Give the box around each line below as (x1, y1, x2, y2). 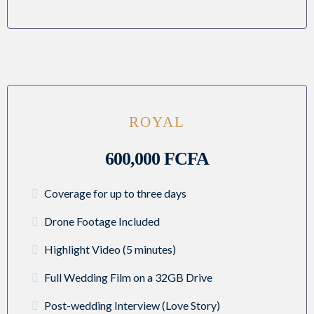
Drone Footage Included (44, 214, 160, 228)
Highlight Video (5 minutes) (44, 243, 176, 257)
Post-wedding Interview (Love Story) (44, 299, 220, 313)
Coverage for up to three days (44, 186, 186, 200)
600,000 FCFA (105, 149, 209, 170)
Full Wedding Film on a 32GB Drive (44, 271, 212, 285)
